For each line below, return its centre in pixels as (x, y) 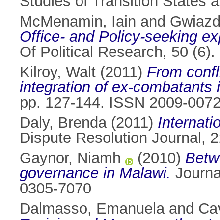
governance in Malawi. (95, 173)
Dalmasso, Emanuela (92, 209)
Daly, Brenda (63, 123)
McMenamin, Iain (78, 22)
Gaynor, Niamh (70, 158)
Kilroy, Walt (58, 72)
